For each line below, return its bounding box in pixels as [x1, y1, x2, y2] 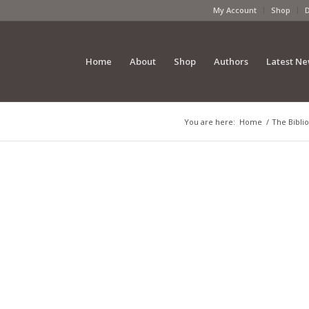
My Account [213, 5, 257, 15]
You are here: [184, 117, 235, 127]
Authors [213, 55, 248, 68]
